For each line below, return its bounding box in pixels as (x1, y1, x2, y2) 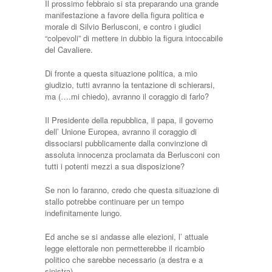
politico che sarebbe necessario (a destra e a (45, 254, 203, 265)
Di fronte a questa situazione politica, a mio (45, 67, 197, 79)
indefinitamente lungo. (45, 207, 122, 219)
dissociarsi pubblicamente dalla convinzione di (45, 137, 208, 149)
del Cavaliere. (45, 44, 93, 55)
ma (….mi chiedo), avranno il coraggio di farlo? (45, 90, 209, 102)
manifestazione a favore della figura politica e (45, 9, 204, 21)
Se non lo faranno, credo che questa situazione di (45, 184, 219, 195)
